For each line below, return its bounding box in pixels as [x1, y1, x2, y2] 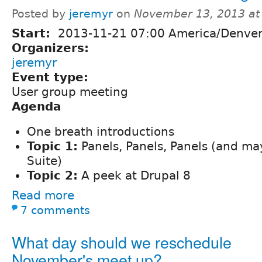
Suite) [27, 154, 62, 168]
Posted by [12, 8, 69, 20]
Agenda [12, 99, 61, 114]
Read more [12, 188, 74, 203]
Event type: [12, 70, 92, 85]
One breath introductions [27, 125, 174, 139]
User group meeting [12, 85, 128, 99]
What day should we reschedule [12, 230, 232, 254]
